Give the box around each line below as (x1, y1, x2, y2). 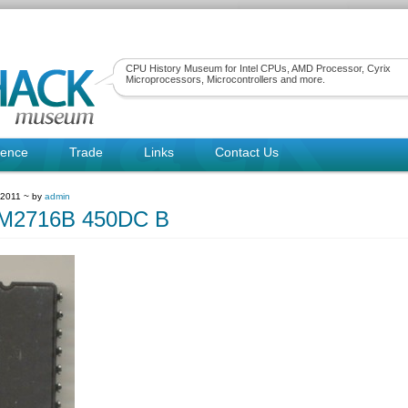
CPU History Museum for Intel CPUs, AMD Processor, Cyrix (126, 63, 391, 74)
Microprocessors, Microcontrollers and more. (126, 74, 325, 85)
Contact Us (215, 145, 279, 159)
